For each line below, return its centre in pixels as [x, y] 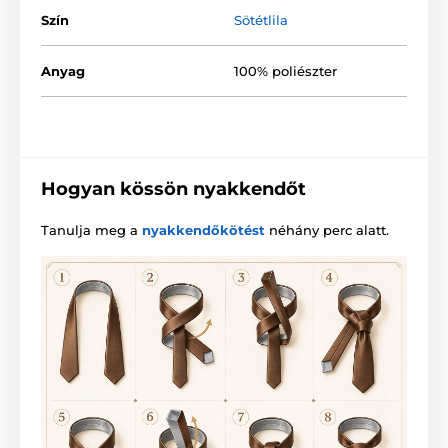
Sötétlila [261, 19]
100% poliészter [285, 70]
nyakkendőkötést [203, 229]
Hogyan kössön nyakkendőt [173, 188]
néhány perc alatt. [327, 229]
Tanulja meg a [91, 229]
